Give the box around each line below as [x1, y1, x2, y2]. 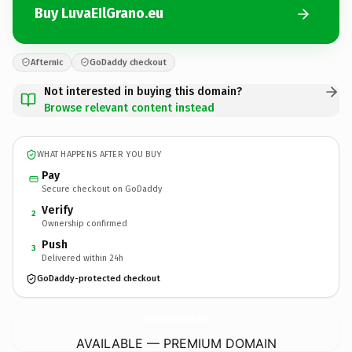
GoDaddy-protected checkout [37, 273, 160, 284]
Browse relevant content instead [44, 101, 214, 115]
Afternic [31, 57, 63, 68]
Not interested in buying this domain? [44, 84, 242, 98]
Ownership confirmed [42, 218, 127, 229]
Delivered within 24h [42, 252, 123, 263]
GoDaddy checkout [90, 57, 167, 68]
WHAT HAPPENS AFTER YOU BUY [37, 149, 162, 159]
